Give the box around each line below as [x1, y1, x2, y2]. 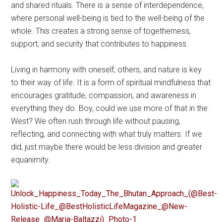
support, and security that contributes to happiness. [11, 39, 189, 49]
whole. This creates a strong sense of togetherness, [11, 26, 191, 36]
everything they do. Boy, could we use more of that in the [11, 103, 208, 113]
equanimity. [11, 155, 51, 165]
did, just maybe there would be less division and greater [11, 142, 203, 152]
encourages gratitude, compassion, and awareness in [11, 90, 197, 100]
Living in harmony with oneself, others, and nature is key [11, 64, 202, 74]
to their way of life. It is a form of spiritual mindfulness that [11, 77, 211, 87]
